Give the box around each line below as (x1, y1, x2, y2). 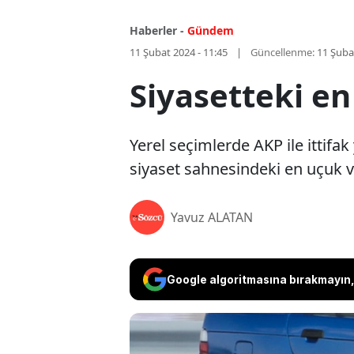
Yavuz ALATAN (171, 209, 253, 227)
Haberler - (130, 23, 184, 39)
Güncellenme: (250, 45, 314, 60)
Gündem (187, 23, 234, 39)
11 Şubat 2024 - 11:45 (130, 45, 228, 60)
